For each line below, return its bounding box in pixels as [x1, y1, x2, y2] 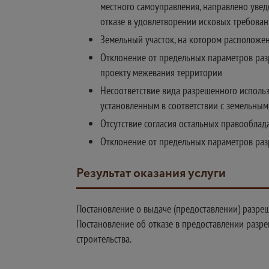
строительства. [76, 232, 131, 246]
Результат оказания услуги [83, 165, 226, 183]
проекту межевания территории [100, 65, 222, 79]
